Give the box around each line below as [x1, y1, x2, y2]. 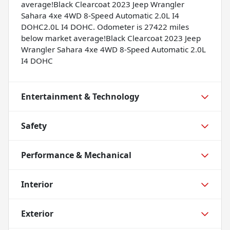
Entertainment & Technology [21, 90, 139, 102]
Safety [21, 120, 47, 131]
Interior [21, 178, 53, 190]
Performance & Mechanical [21, 149, 131, 161]
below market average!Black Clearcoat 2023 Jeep [21, 32, 201, 43]
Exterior [21, 207, 53, 219]
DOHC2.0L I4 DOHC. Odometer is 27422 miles [21, 21, 189, 32]
